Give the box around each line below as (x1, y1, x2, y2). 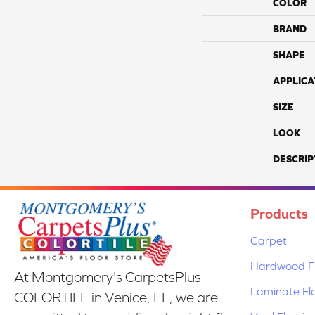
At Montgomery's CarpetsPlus (14, 269, 201, 285)
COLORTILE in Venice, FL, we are (14, 290, 218, 306)
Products (250, 205, 308, 221)
